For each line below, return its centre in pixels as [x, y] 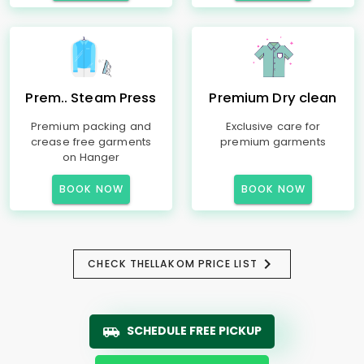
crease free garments [91, 142]
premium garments [273, 142]
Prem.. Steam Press [91, 98]
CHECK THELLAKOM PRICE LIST [173, 264]
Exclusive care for [273, 126]
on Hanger [91, 157]
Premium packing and [91, 126]
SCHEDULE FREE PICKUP [194, 331]
